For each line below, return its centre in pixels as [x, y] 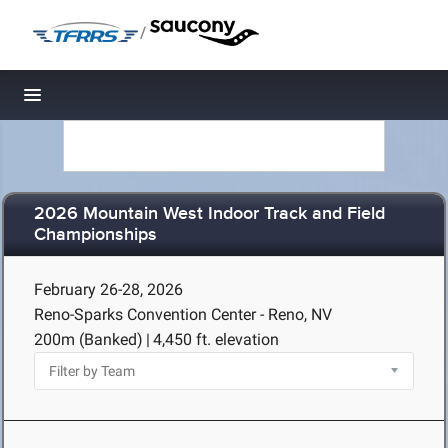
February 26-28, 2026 [108, 289]
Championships [95, 235]
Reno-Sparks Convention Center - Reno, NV [183, 314]
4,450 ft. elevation [216, 339]
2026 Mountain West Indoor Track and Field [209, 214]
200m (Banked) [88, 339]
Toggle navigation [100, 100]
